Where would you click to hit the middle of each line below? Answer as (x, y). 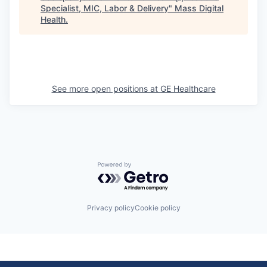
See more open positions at (106, 89)
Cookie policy (157, 207)
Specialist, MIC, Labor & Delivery (105, 8)
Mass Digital (199, 8)
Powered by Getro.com (150, 168)
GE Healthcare (188, 89)
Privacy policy (111, 207)
